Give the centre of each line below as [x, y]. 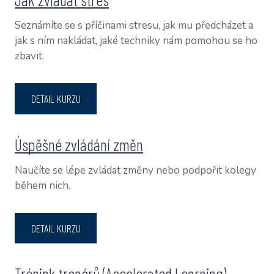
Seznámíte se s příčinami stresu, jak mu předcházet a [134, 26]
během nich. [43, 185]
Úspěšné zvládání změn [79, 144]
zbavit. [30, 56]
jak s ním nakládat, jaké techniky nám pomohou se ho [136, 41]
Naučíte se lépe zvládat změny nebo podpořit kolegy [136, 170]
